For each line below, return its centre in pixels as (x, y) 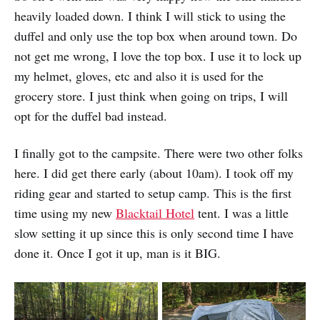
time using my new (65, 213)
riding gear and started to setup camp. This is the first (153, 193)
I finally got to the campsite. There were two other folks (159, 153)
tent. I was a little (241, 213)
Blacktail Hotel (155, 213)
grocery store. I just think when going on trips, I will (151, 96)
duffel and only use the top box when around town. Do (156, 36)
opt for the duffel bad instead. (91, 116)
